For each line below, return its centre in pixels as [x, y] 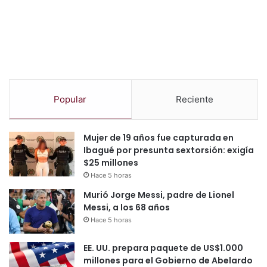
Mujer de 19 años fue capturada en [159, 138]
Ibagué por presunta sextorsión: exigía [169, 150]
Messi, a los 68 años [127, 208]
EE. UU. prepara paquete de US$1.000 [163, 248]
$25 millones [111, 163]
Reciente [194, 100]
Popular [70, 100]
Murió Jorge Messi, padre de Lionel [159, 195]
